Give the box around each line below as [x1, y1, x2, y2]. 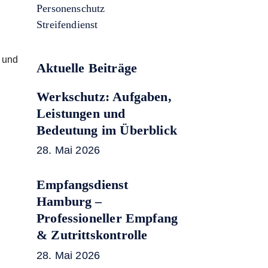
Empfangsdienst [36, 177, 129, 193]
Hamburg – [36, 194, 102, 209]
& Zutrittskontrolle [36, 227, 148, 243]
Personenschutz [36, 2, 105, 14]
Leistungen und [36, 106, 126, 121]
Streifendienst [36, 19, 98, 31]
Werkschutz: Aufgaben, [36, 89, 172, 104]
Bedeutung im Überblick [36, 123, 177, 138]
